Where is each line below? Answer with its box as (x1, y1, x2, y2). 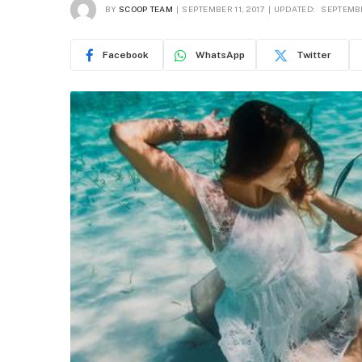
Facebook (102, 49, 149, 61)
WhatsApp (196, 49, 245, 61)
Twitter (297, 49, 331, 61)
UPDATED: (273, 3, 316, 14)
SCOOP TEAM (118, 3, 173, 14)
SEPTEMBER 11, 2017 (182, 3, 265, 14)
